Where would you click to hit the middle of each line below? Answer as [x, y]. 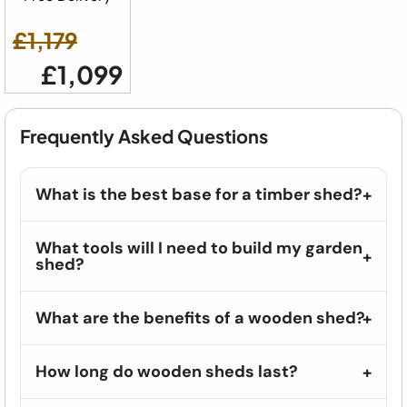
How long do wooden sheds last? [167, 372]
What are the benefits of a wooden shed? [200, 318]
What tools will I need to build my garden [199, 248]
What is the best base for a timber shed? [199, 195]
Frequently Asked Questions [144, 136]
